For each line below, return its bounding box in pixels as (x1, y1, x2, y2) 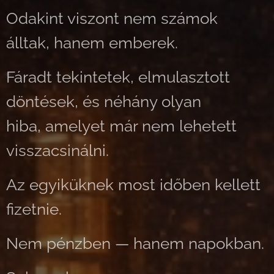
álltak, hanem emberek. (6, 34, 178, 52)
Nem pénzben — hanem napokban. (6, 234, 264, 253)
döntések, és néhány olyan (6, 92, 201, 111)
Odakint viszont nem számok (6, 9, 218, 28)
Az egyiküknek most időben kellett (6, 176, 261, 194)
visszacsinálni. (6, 141, 109, 160)
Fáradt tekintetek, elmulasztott (6, 68, 230, 86)
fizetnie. (6, 200, 62, 218)
